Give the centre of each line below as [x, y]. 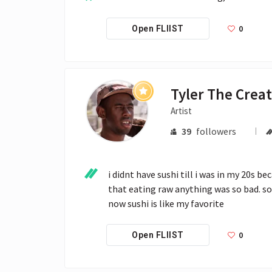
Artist [182, 110]
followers [216, 131]
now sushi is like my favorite [166, 203]
